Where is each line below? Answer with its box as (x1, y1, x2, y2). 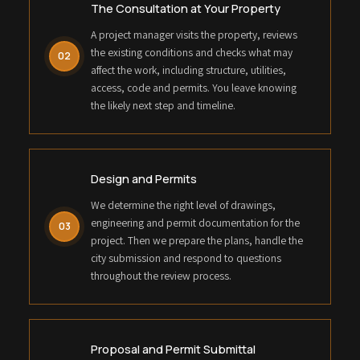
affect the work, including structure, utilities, (91, 63, 286, 78)
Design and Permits (91, 170, 197, 187)
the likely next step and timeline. (91, 98, 235, 113)
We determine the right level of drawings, (91, 198, 276, 213)
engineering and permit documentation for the (91, 215, 300, 231)
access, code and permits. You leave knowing (91, 80, 297, 96)
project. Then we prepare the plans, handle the (91, 233, 303, 248)
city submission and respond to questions (91, 251, 281, 266)
